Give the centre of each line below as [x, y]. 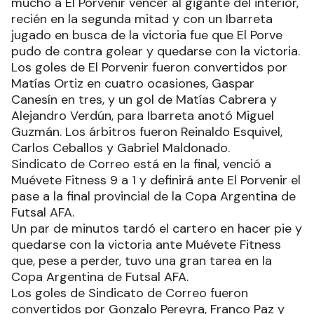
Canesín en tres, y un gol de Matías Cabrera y [144, 99]
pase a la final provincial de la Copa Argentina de [153, 196]
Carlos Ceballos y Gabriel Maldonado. [121, 148]
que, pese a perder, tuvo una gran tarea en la [142, 260]
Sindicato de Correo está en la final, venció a [141, 164]
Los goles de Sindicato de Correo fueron [130, 293]
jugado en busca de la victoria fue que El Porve [147, 35]
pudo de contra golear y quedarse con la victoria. [156, 51]
